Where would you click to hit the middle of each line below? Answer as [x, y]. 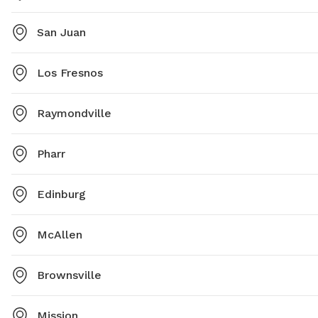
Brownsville [69, 275]
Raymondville [74, 114]
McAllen [60, 235]
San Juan [61, 33]
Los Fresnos [70, 73]
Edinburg [61, 194]
